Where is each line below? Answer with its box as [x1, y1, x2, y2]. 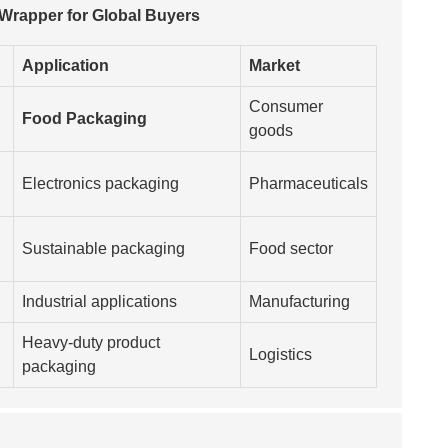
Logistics [249, 345, 312, 363]
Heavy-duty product [22, 333, 160, 351]
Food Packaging [22, 109, 147, 127]
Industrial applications [22, 292, 177, 310]
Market [249, 56, 300, 74]
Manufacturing [249, 292, 350, 310]
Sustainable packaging [22, 239, 185, 257]
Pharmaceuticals [249, 174, 368, 192]
